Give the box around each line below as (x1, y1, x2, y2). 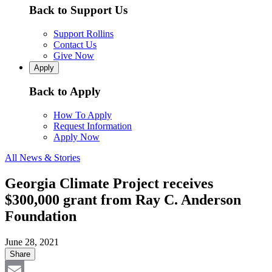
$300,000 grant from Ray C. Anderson (5, 192, 241, 208)
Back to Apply (29, 85, 101, 98)
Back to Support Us (29, 4, 127, 16)
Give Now (53, 50, 94, 61)
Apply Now (53, 132, 100, 143)
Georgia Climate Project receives (5, 175, 213, 192)
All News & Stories (5, 152, 80, 163)
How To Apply (53, 110, 112, 121)
